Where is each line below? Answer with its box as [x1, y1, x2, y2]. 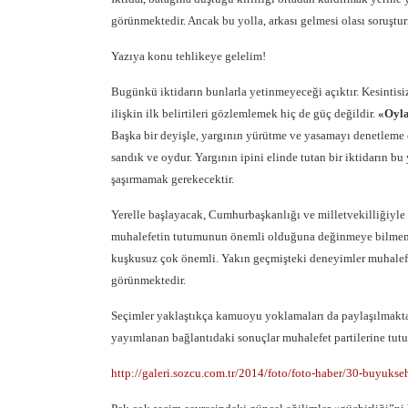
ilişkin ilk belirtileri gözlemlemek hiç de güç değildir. [111, 107, 378, 120]
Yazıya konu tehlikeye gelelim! [111, 49, 266, 63]
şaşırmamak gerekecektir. [111, 172, 234, 186]
